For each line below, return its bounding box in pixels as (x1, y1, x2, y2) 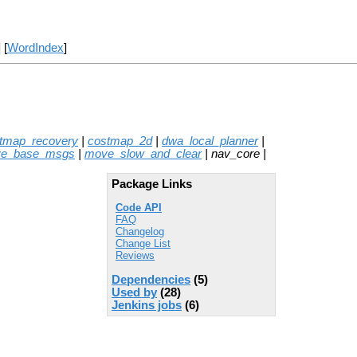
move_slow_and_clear (84, 147, 202, 160)
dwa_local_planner (162, 134, 258, 147)
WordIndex (6, 41, 64, 55)
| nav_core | (202, 147, 266, 160)
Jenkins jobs (112, 298, 182, 312)
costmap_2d (88, 134, 152, 147)
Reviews (116, 249, 155, 262)
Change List (116, 237, 171, 250)
